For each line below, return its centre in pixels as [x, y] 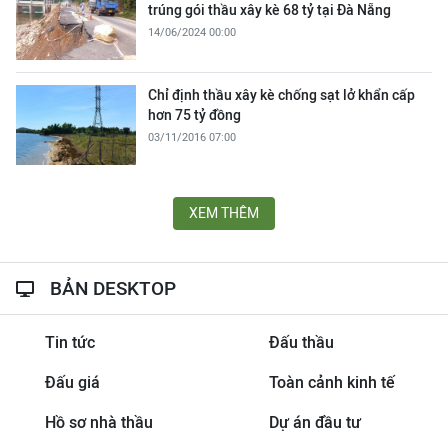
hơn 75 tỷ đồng [194, 115]
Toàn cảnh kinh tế [331, 382]
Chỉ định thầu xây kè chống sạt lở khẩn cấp [281, 95]
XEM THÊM [224, 213]
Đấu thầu [301, 342]
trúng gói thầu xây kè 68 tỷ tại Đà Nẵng [269, 10]
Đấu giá [72, 382]
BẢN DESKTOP [113, 288]
